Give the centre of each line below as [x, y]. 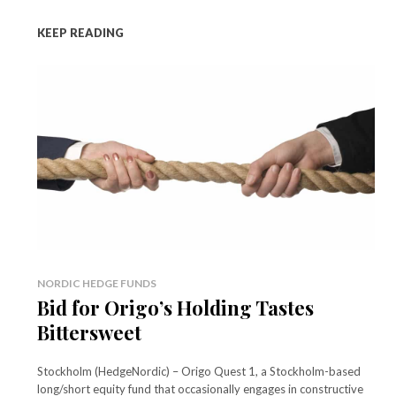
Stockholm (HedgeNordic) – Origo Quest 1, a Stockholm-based [199, 372]
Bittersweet [89, 333]
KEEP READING [80, 33]
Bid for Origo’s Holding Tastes [175, 308]
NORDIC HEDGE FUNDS [97, 284]
